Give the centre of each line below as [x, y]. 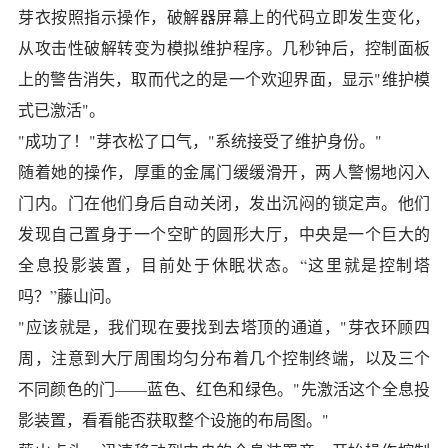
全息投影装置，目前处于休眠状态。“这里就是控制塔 [224, 264]
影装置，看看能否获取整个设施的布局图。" [173, 419]
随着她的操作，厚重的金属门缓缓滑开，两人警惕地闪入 [224, 171]
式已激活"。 [61, 109]
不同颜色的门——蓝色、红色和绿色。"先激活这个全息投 [224, 388]
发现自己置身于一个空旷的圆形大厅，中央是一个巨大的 [224, 233]
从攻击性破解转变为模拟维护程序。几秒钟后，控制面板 [224, 47]
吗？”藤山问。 [69, 295]
